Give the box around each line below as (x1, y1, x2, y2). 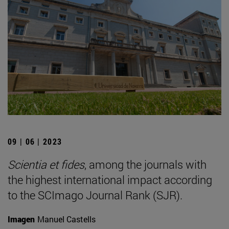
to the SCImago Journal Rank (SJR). (8, 188, 182, 203)
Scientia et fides (8, 157, 84, 172)
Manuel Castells (37, 214, 96, 225)
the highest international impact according (8, 172, 212, 188)
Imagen (8, 214, 35, 225)
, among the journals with (84, 157, 207, 172)
